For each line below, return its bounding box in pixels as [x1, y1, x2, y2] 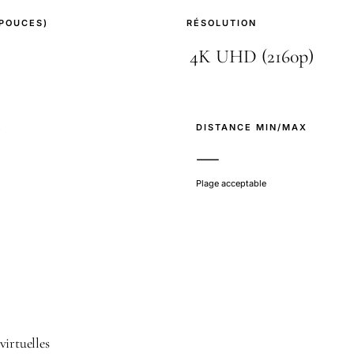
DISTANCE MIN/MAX [196, 122, 307, 133]
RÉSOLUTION [186, 17, 257, 28]
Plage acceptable [196, 178, 266, 189]
